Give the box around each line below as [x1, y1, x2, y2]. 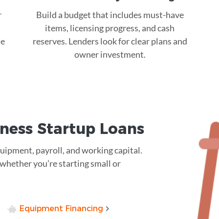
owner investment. [74, 48, 146, 60]
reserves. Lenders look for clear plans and [32, 35, 187, 46]
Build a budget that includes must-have [36, 9, 184, 20]
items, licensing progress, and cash [45, 22, 175, 33]
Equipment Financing [19, 203, 103, 213]
